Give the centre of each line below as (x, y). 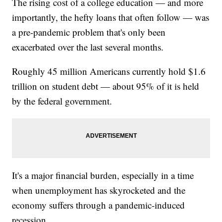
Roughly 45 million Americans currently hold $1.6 (109, 71)
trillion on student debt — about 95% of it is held (106, 86)
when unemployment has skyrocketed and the (99, 190)
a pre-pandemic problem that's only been (89, 32)
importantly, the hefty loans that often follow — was (111, 17)
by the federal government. (62, 101)
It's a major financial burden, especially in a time (103, 175)
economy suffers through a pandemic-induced (99, 205)
